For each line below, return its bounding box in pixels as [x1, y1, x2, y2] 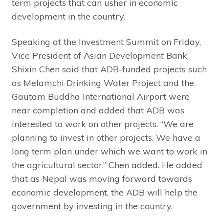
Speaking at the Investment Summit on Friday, [12, 36, 201, 48]
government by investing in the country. [12, 200, 173, 212]
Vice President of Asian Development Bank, [12, 50, 189, 62]
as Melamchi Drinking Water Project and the [12, 77, 194, 89]
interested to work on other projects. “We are [12, 118, 194, 130]
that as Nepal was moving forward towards [12, 173, 192, 185]
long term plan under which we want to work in [12, 146, 207, 157]
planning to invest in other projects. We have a [12, 132, 200, 144]
